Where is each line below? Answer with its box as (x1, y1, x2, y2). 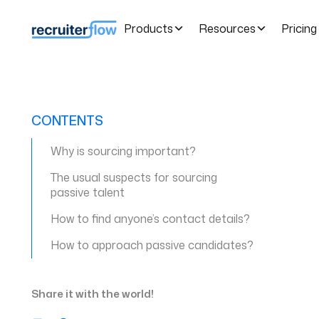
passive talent (51, 184, 125, 200)
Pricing (281, 20, 317, 36)
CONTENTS (31, 111, 103, 130)
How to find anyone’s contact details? (51, 211, 251, 226)
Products (124, 20, 173, 36)
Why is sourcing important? (51, 143, 197, 159)
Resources (199, 20, 256, 36)
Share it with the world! (31, 286, 155, 301)
